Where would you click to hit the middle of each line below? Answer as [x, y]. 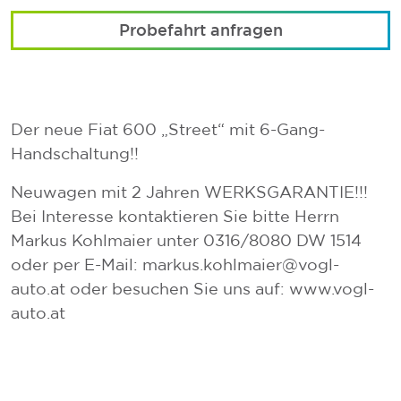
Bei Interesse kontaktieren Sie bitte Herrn [175, 217]
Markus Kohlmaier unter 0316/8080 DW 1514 [186, 241]
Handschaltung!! [75, 154]
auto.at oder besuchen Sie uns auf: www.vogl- [192, 289]
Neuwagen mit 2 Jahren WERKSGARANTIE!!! [189, 192]
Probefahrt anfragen [200, 30]
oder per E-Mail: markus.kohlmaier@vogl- [175, 265]
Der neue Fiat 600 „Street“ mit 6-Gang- [168, 130]
